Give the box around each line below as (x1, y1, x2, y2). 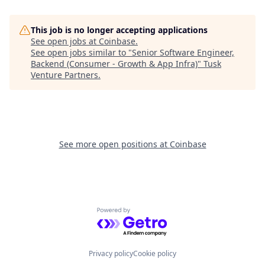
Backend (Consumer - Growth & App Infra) (31, 58, 198, 69)
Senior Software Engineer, (132, 47, 234, 58)
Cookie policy (133, 248, 176, 258)
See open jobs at (31, 35, 99, 47)
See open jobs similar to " (31, 47, 132, 58)
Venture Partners (31, 69, 98, 80)
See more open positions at (59, 138, 170, 150)
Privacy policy (89, 248, 133, 258)
